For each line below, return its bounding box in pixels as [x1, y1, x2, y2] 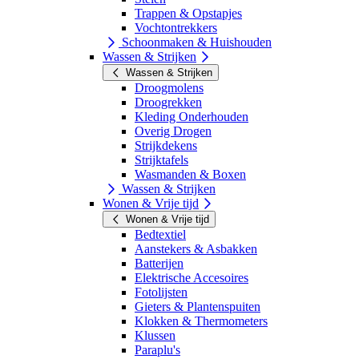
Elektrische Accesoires [135, 270, 248, 284]
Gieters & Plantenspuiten [135, 299, 260, 313]
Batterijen [135, 256, 184, 270]
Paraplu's [135, 342, 180, 357]
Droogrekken [135, 95, 202, 109]
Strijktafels [135, 152, 188, 167]
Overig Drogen [135, 123, 212, 138]
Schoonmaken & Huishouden [119, 34, 272, 49]
